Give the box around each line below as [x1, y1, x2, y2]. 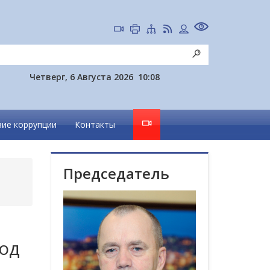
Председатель [63, 163, 169, 183]
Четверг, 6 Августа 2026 [30, 71, 133, 83]
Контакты [75, 119, 115, 130]
